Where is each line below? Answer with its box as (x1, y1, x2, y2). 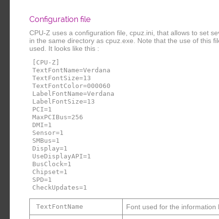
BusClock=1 (32, 160, 72, 168)
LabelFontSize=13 (32, 97, 95, 105)
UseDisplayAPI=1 (32, 152, 91, 160)
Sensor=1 (32, 129, 64, 136)
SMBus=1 (32, 136, 60, 144)
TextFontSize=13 (32, 74, 91, 82)
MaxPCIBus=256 (32, 113, 84, 121)
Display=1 (32, 144, 68, 152)
